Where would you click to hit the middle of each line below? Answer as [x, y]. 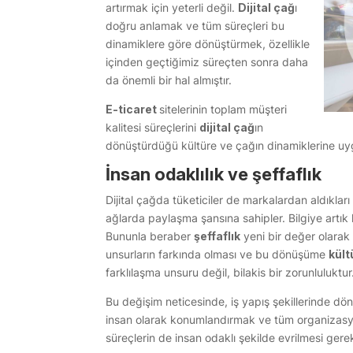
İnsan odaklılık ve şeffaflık [214, 175]
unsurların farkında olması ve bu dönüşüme [217, 255]
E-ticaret [133, 110]
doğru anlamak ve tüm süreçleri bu [195, 26]
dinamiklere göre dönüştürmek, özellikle [208, 44]
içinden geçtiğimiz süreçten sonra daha [207, 62]
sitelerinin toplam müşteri [223, 110]
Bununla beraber [150, 236]
